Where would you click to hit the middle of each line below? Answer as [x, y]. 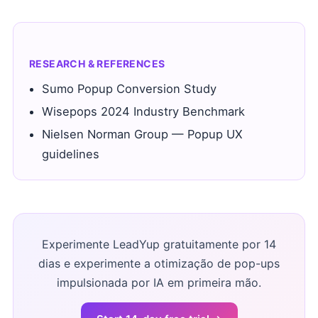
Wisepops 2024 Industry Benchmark [143, 111]
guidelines [71, 154]
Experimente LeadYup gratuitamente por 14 [159, 244]
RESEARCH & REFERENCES [97, 64]
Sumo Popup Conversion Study [129, 89]
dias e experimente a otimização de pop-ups [159, 263]
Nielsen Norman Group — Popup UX [142, 134]
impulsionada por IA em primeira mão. [159, 283]
